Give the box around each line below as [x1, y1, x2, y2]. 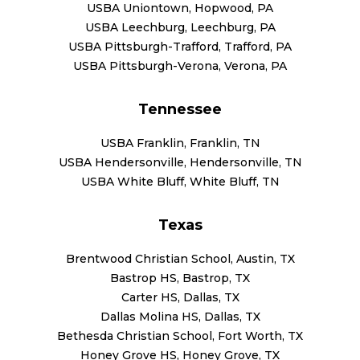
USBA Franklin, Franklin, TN [100, 135, 260, 150]
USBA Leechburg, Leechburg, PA [84, 19, 276, 35]
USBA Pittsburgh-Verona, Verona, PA [73, 58, 287, 73]
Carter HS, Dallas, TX [121, 289, 239, 305]
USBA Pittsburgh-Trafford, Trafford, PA [68, 39, 292, 54]
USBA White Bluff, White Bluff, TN [80, 174, 280, 189]
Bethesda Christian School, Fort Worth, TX [57, 328, 303, 343]
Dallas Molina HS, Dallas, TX [100, 309, 260, 324]
